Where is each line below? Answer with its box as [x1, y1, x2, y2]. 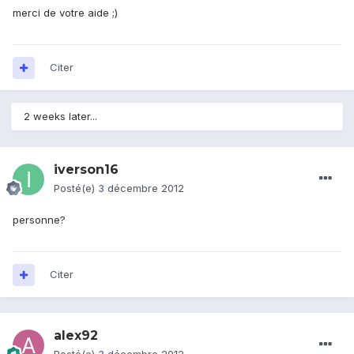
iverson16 [54, 162, 119, 178]
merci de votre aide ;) [13, 6, 118, 20]
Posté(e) [54, 182, 98, 195]
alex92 [54, 328, 98, 344]
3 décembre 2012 [98, 182, 184, 195]
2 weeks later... [24, 110, 97, 123]
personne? [13, 213, 66, 227]
